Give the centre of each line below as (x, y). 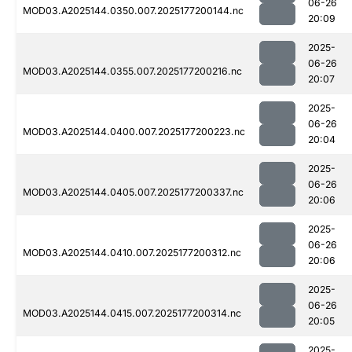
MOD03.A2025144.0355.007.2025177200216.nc (132, 71)
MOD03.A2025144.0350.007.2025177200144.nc (133, 11)
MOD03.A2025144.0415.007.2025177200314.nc (132, 313)
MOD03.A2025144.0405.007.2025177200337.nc (133, 192)
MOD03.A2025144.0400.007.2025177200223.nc (134, 132)
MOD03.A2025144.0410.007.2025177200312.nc (132, 253)
